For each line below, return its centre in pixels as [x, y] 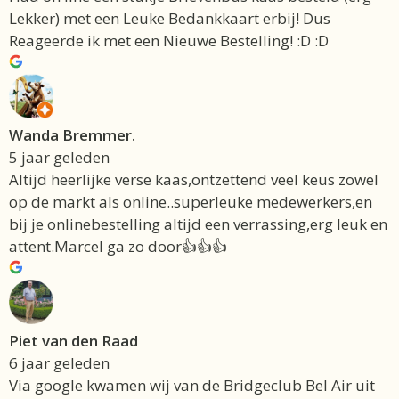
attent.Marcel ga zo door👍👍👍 [118, 247]
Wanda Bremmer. [72, 135]
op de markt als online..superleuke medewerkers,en [191, 202]
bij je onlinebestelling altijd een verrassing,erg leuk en [198, 224]
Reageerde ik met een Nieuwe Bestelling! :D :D [169, 41]
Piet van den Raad [73, 341]
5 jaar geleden [59, 158]
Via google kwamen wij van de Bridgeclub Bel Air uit [192, 386]
